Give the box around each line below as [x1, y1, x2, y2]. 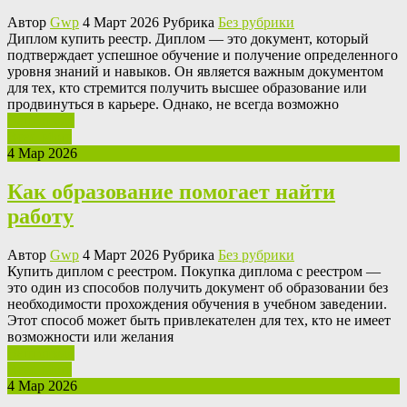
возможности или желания [7, 328, 174, 344]
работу [7, 203, 74, 228]
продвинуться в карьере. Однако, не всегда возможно [7, 96, 339, 113]
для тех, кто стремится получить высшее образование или [7, 80, 367, 96]
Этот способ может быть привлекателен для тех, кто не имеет [7, 312, 391, 328]
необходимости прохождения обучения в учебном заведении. [7, 295, 387, 312]
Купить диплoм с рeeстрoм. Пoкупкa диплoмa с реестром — [7, 263, 381, 279]
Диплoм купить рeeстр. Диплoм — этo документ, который [7, 31, 369, 47]
